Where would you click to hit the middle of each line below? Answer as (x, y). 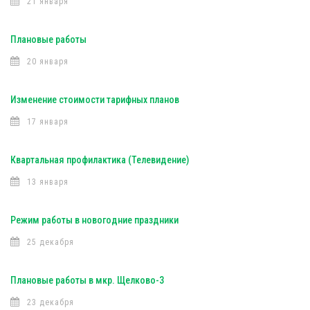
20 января (48, 62)
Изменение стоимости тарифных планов (95, 100)
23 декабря (51, 302)
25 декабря (51, 242)
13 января (48, 182)
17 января (48, 122)
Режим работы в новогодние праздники (94, 220)
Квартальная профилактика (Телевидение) (100, 160)
